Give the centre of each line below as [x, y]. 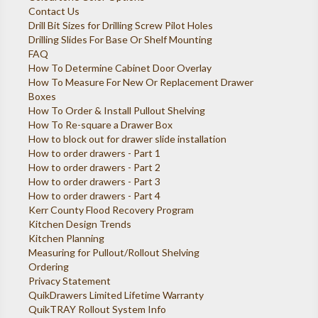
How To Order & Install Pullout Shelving [117, 111]
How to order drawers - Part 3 [95, 182]
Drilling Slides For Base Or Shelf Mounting [121, 40]
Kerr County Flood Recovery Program [111, 210]
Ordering [49, 267]
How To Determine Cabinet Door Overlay [120, 68]
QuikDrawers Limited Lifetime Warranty [116, 295]
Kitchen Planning [67, 238]
